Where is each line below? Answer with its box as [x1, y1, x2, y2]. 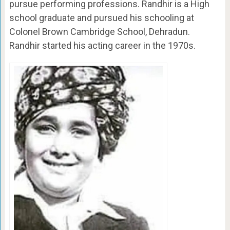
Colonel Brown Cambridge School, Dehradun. [9, 26, 190, 37]
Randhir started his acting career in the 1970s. [9, 40, 196, 51]
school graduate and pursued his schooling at [9, 12, 194, 24]
